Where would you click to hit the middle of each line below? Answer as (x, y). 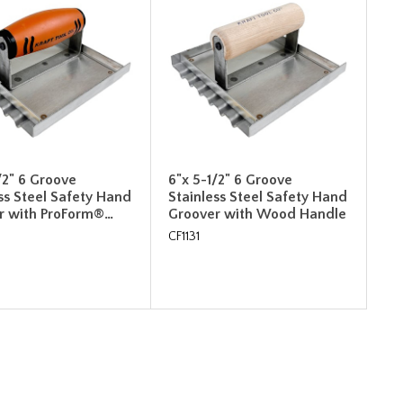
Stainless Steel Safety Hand (258, 197)
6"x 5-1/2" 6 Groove (231, 179)
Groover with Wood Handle (258, 214)
